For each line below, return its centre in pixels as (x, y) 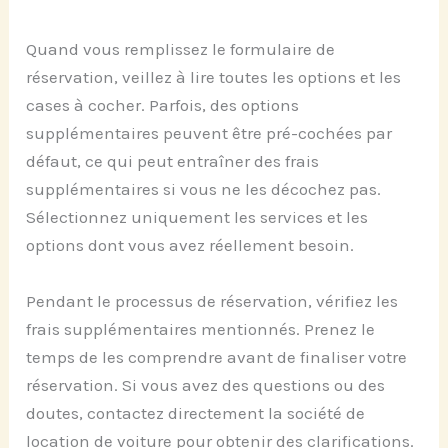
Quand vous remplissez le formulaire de (181, 49)
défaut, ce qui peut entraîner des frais (173, 161)
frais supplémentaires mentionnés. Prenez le (201, 328)
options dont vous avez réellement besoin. (190, 245)
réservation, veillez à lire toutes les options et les (214, 77)
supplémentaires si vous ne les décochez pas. (204, 189)
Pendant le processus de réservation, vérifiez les (212, 300)
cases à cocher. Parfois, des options (163, 105)
